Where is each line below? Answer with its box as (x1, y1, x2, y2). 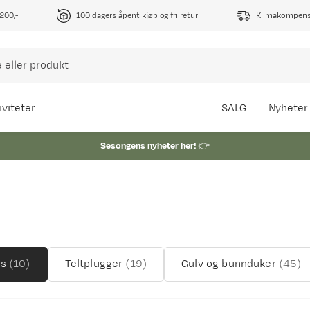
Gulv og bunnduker (181, 257, 276, 271)
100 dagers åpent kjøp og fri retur (76, 10, 199, 21)
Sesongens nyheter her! (100, 140, 196, 152)
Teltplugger (64, 257, 123, 271)
